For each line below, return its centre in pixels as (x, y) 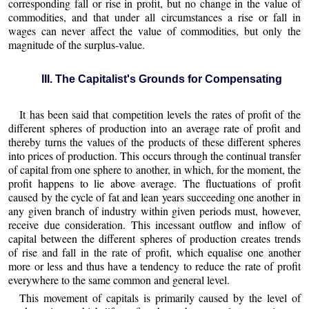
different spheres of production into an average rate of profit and (154, 128)
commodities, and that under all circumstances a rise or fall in (154, 17)
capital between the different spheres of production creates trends (154, 239)
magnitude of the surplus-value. (77, 44)
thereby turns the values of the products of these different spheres (154, 142)
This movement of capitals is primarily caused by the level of (160, 297)
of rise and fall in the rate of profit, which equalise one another (154, 252)
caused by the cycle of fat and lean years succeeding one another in (154, 197)
